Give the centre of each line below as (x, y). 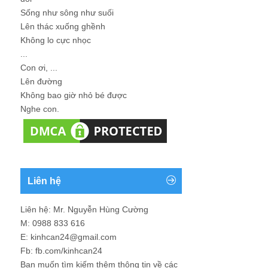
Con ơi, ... (39, 67)
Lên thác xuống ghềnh (63, 26)
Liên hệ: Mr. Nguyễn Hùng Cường (84, 209)
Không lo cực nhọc (56, 40)
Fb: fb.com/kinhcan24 (61, 250)
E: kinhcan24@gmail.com (68, 237)
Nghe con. (40, 109)
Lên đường (41, 81)
